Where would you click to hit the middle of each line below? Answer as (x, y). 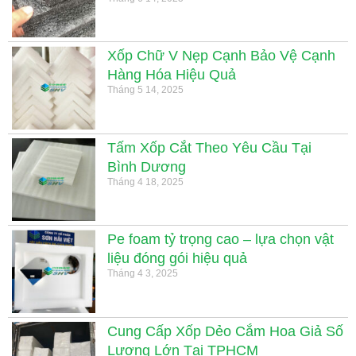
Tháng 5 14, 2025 (145, 90)
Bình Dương (146, 166)
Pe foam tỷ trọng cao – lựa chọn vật (220, 240)
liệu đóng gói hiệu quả (177, 259)
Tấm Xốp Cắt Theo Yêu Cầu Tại (209, 147)
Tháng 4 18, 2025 (145, 182)
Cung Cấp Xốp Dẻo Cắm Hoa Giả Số (225, 331)
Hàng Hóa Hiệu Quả (171, 75)
